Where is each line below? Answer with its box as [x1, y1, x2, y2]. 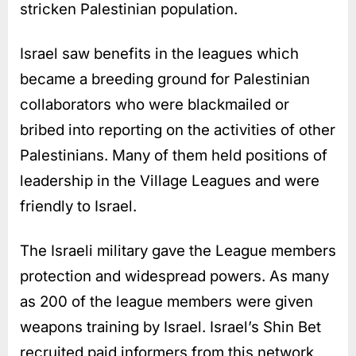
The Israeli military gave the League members [20, 241, 336, 260]
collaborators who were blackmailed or [20, 95, 289, 114]
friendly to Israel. [20, 196, 137, 215]
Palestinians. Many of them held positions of [20, 145, 327, 164]
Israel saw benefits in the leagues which [20, 44, 299, 63]
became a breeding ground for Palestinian [20, 69, 310, 88]
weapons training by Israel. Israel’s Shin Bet [20, 317, 321, 336]
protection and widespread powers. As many [20, 266, 329, 285]
